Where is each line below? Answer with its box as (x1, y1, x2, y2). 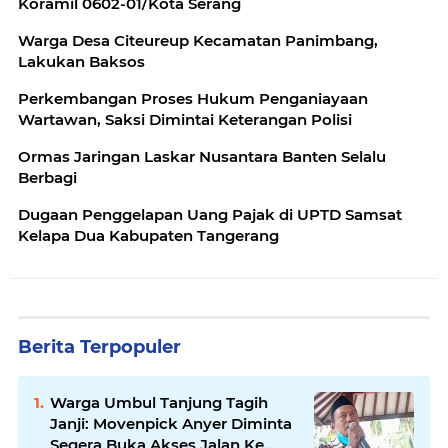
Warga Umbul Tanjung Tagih (50, 392, 268, 412)
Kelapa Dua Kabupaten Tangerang (18, 225, 279, 245)
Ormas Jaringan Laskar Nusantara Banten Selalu (18, 146, 386, 166)
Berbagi (18, 167, 77, 187)
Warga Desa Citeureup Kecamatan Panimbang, (18, 30, 378, 50)
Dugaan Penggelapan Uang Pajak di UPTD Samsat (18, 204, 279, 224)
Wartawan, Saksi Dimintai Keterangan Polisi (105, 109, 352, 129)
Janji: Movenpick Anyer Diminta (50, 413, 292, 433)
